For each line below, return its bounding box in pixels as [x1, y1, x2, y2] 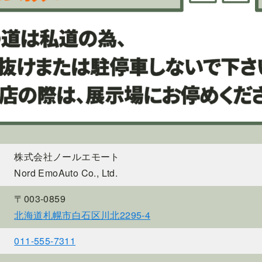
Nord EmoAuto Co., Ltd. [14, 166, 118, 180]
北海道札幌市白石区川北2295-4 [14, 208, 151, 222]
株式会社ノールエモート [14, 149, 120, 163]
